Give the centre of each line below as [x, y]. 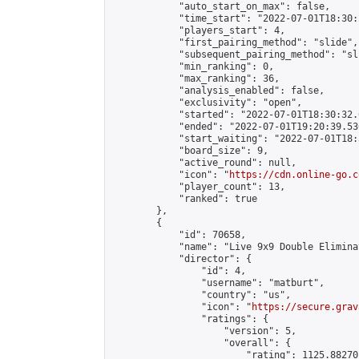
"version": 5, [204, 331]
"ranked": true [184, 199]
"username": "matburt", [218, 283]
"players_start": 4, [198, 30]
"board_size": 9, [190, 151]
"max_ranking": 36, [196, 79]
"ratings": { [190, 319]
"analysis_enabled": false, [218, 91]
